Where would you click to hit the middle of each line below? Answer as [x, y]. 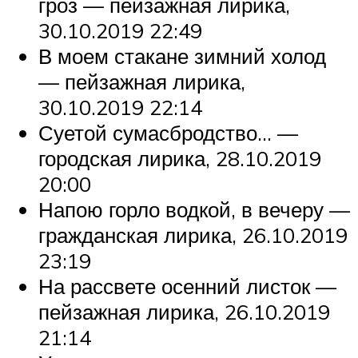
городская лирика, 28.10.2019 [180, 159]
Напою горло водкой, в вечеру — [194, 210]
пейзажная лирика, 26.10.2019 [184, 312]
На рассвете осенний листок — [187, 286]
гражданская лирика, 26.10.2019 [193, 235]
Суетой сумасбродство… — [168, 133]
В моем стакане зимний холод [182, 56]
